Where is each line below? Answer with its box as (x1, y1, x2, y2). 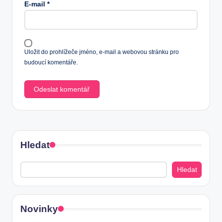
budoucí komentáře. (24, 59, 78, 66)
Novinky (20, 204, 58, 215)
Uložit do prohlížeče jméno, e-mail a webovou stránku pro (24, 49, 179, 56)
